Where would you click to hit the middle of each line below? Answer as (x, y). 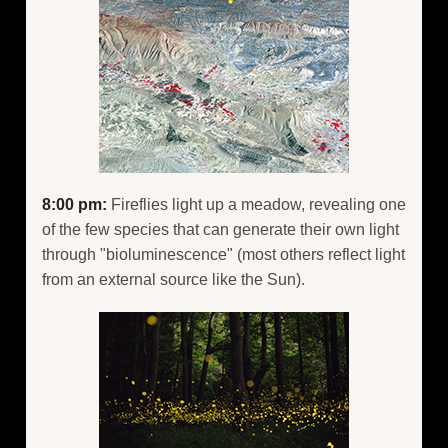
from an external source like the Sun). (173, 280)
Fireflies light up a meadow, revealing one (256, 205)
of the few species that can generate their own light (220, 230)
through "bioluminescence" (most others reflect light (223, 255)
